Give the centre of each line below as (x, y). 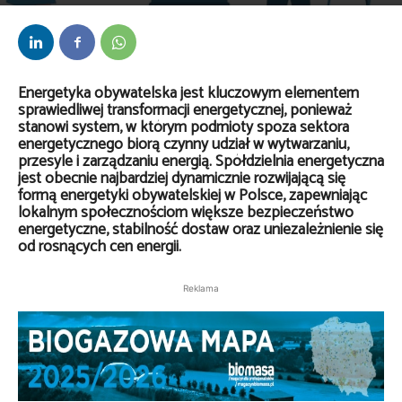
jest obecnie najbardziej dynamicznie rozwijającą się (182, 179)
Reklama (201, 288)
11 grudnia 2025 (111, 16)
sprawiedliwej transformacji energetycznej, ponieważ (185, 111)
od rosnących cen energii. (100, 247)
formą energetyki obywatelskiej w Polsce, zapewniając (192, 196)
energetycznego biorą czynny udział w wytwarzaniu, (184, 145)
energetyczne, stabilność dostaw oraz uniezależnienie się (201, 230)
